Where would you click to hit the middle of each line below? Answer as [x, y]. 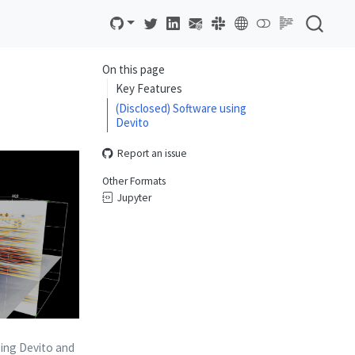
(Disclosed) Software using [181, 108]
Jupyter [134, 198]
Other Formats [134, 181]
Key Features [149, 88]
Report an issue [152, 154]
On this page [133, 70]
